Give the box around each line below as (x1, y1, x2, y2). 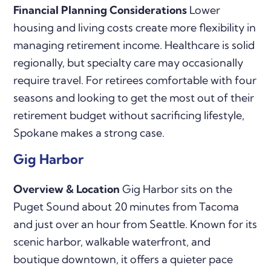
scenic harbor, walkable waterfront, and (13, 235, 211, 249)
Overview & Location (13, 182, 120, 197)
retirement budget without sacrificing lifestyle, (13, 108, 245, 123)
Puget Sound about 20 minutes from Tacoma (13, 200, 240, 214)
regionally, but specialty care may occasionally (13, 56, 244, 70)
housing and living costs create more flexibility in (13, 21, 256, 35)
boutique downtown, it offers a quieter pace (13, 252, 233, 267)
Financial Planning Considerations (13, 3, 188, 18)
